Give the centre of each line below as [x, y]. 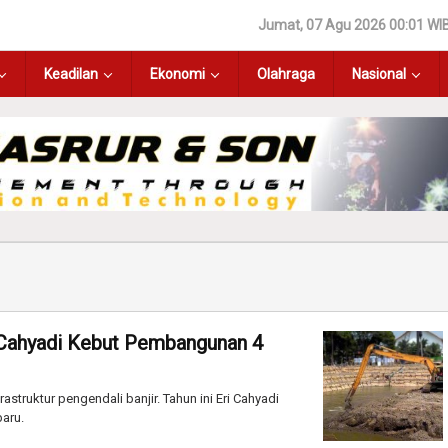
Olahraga [286, 74]
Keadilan [71, 74]
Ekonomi [177, 74]
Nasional [379, 74]
